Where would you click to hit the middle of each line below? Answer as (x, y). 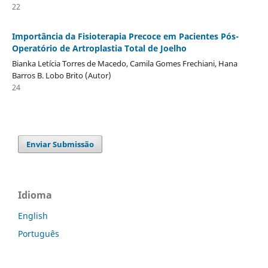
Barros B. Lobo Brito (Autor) (61, 75)
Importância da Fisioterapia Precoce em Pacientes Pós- (125, 36)
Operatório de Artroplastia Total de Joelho (99, 48)
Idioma (35, 195)
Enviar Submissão (60, 144)
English (33, 215)
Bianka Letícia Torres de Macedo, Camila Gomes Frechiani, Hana (124, 63)
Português (39, 233)
